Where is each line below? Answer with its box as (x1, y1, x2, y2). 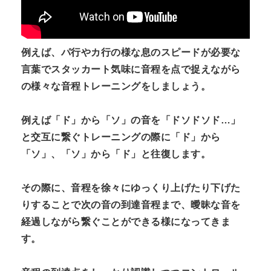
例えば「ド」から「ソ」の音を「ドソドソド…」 (21, 114, 241, 125)
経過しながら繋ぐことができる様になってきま (21, 216, 231, 227)
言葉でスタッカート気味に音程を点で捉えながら (21, 64, 241, 74)
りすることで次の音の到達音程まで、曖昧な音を (21, 199, 241, 210)
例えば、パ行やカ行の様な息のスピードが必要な (21, 47, 241, 57)
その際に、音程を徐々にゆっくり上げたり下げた (21, 182, 241, 193)
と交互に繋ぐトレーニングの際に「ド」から (21, 131, 221, 142)
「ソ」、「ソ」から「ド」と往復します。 (21, 148, 211, 159)
